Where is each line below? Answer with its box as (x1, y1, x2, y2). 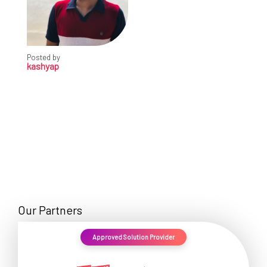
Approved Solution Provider (92, 232, 175, 241)
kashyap (27, 60, 59, 72)
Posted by (27, 52, 60, 63)
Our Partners (18, 202, 82, 217)
